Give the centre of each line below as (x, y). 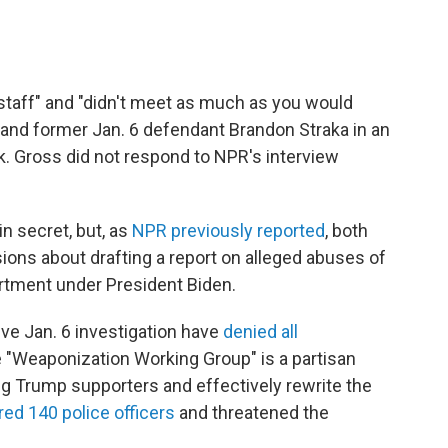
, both (346, 231)
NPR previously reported (228, 231)
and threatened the (252, 413)
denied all (260, 332)
